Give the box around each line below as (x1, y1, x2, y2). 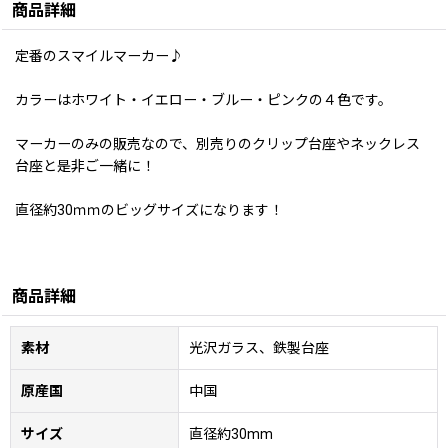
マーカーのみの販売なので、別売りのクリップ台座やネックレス (15, 135, 420, 152)
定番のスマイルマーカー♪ (15, 47, 183, 64)
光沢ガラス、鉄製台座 (189, 339, 329, 356)
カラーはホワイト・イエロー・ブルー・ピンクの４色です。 (15, 91, 392, 108)
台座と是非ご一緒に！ (15, 157, 155, 174)
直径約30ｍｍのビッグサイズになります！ (15, 201, 283, 218)
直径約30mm (189, 425, 273, 442)
